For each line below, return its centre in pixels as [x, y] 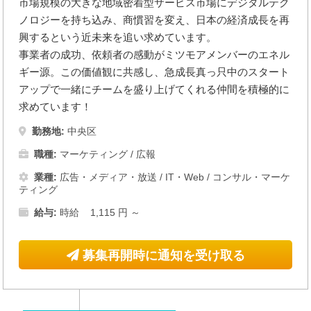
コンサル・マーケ [252, 177]
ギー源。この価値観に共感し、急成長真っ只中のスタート [154, 72]
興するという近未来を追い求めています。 [118, 37]
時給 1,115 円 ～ [99, 213]
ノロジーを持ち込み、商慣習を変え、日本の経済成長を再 [154, 20]
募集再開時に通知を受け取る [162, 256]
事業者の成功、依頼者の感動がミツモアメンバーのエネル [154, 55]
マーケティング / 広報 [107, 154]
